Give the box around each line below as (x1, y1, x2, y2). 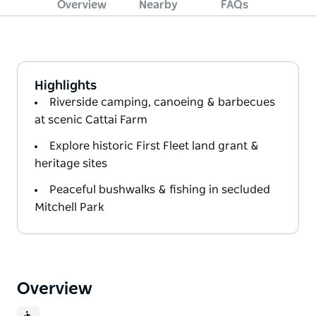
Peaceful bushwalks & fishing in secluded (49, 183, 270, 195)
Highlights (35, 79, 97, 92)
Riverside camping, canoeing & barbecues (49, 96, 275, 108)
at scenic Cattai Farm (35, 114, 147, 126)
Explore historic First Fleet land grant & (49, 140, 259, 152)
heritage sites (35, 157, 107, 169)
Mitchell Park (35, 201, 104, 213)
